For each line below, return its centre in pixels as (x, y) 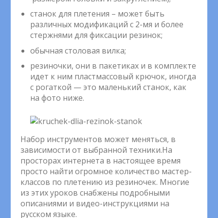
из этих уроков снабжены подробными (95, 193)
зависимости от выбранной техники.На (97, 150)
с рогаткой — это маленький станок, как (109, 87)
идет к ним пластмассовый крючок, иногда (113, 77)
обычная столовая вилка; (78, 50)
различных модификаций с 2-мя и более (107, 25)
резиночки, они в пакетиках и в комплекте (113, 66)
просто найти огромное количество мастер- (106, 172)
